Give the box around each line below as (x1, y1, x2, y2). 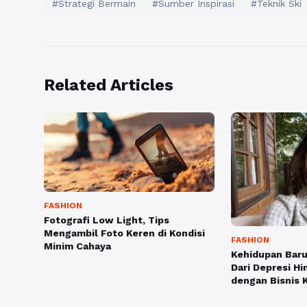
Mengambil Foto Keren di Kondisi (44, 228, 205, 239)
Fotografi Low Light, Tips (44, 214, 169, 226)
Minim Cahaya (44, 241, 111, 252)
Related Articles (44, 75, 173, 95)
